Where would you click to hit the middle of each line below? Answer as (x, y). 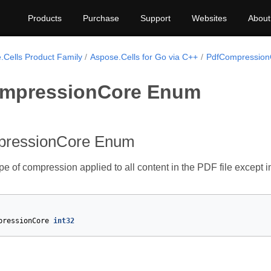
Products (45, 18)
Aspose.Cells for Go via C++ (144, 57)
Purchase (101, 18)
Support (155, 18)
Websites (209, 18)
